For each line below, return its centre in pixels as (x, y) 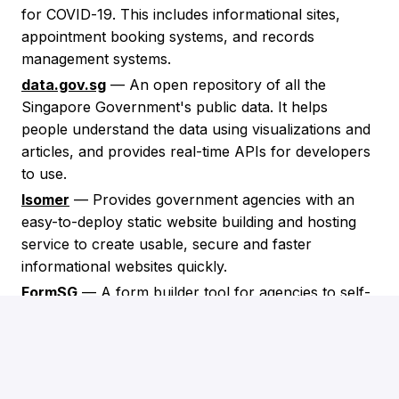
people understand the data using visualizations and (196, 130)
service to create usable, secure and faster (167, 244)
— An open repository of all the (216, 85)
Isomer (45, 200)
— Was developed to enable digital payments (221, 385)
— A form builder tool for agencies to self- (224, 293)
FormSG (49, 293)
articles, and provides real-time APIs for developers (196, 152)
